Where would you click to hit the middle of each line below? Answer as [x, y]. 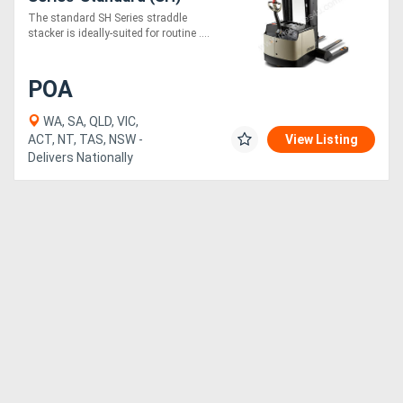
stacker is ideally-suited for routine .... [119, 34]
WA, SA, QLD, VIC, [90, 122]
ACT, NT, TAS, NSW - [85, 140]
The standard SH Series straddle [107, 18]
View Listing [322, 140]
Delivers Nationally [81, 158]
